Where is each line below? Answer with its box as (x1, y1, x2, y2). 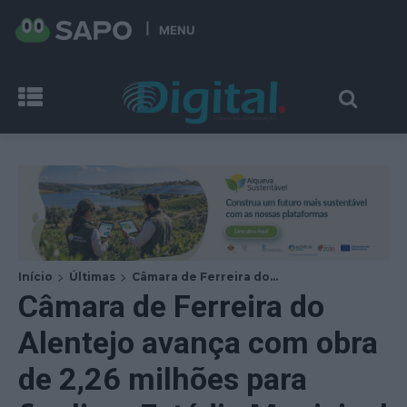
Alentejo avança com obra (18, 323, 378, 361)
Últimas (69, 269, 115, 283)
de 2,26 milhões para (18, 360, 307, 397)
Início (18, 269, 53, 283)
